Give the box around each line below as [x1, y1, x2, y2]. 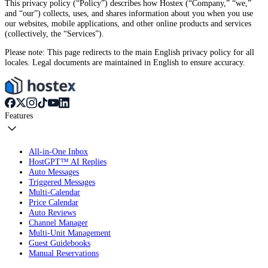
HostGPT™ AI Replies [29, 156, 106, 166]
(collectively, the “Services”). [5, 28, 104, 38]
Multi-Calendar [29, 187, 80, 197]
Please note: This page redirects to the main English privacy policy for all [5, 47, 254, 57]
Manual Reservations [29, 248, 99, 258]
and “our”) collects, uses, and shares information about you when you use [5, 8, 253, 18]
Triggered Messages [29, 176, 95, 187]
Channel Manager [29, 217, 88, 227]
